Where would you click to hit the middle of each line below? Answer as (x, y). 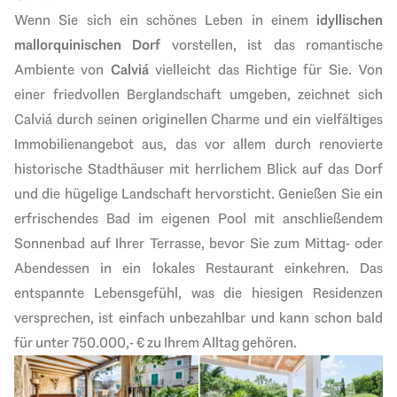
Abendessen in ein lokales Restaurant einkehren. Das (198, 269)
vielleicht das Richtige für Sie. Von (265, 70)
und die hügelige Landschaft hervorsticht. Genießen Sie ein (198, 194)
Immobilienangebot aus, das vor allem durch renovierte (198, 144)
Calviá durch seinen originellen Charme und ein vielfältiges (198, 120)
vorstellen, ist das (234, 45)
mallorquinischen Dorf (88, 45)
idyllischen (350, 20)
